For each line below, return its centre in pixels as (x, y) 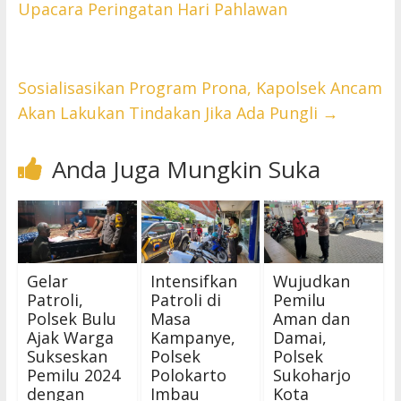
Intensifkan (193, 281)
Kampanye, (192, 337)
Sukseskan (67, 356)
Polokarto (188, 375)
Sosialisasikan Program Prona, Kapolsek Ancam (200, 88)
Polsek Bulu (71, 318)
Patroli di (185, 299)
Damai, (300, 337)
